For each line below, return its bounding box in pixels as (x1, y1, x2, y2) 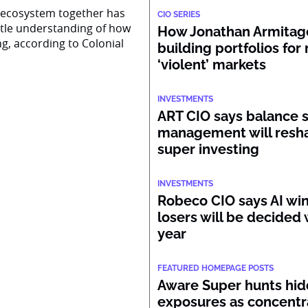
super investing (157, 141, 260, 157)
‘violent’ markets (157, 56, 267, 73)
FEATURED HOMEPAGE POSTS (157, 263, 274, 273)
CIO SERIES (157, 10, 201, 19)
